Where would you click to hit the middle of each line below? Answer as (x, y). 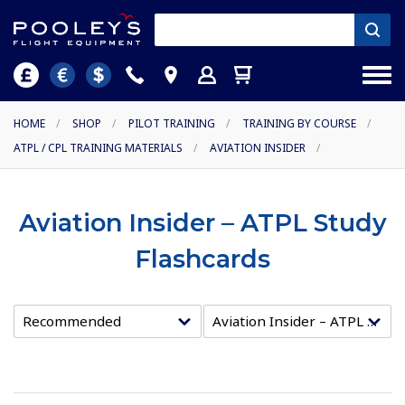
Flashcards (202, 259)
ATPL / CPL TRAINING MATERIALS (98, 148)
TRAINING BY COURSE (299, 124)
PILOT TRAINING (172, 124)
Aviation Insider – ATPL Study (202, 223)
